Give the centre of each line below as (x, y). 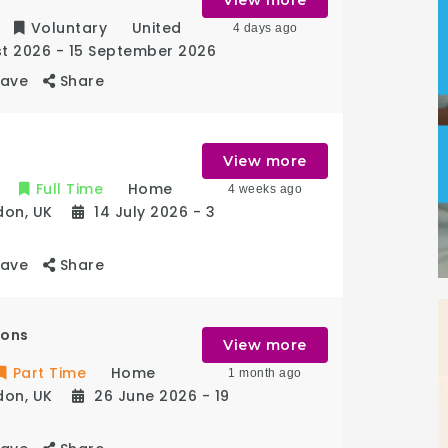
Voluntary (69, 27)
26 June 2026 (148, 395)
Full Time (69, 188)
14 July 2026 (143, 211)
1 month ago (265, 372)
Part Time (49, 372)
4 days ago (265, 27)
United (156, 27)
